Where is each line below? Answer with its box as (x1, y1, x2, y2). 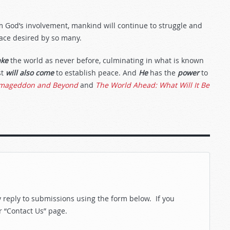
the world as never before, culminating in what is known (8, 55, 204, 65)
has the (148, 68, 178, 78)
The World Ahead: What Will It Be (95, 80, 209, 90)
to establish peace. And (54, 68, 139, 78)
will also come (6, 68, 54, 78)
